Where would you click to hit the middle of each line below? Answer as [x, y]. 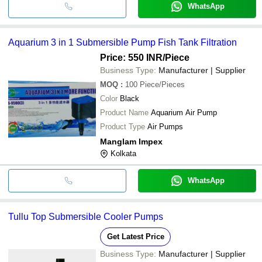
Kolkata [123, 153]
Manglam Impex [131, 141]
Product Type [123, 126]
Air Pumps [165, 126]
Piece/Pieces [162, 84]
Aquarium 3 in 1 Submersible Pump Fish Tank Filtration [123, 42]
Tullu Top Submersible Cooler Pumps [86, 216]
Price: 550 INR [131, 57]
